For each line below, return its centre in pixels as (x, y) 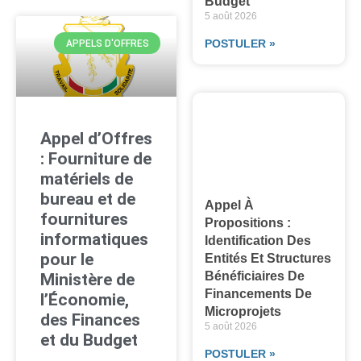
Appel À (230, 205)
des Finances (90, 320)
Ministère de (87, 280)
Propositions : (248, 223)
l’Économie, (85, 300)
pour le (67, 260)
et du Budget (89, 340)
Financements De (259, 294)
